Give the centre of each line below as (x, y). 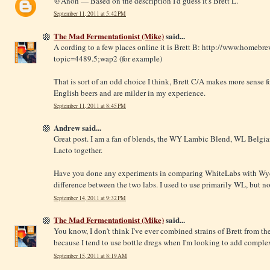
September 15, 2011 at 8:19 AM (90, 256)
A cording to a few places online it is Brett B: (128, 47)
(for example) (140, 58)
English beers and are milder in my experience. (130, 93)
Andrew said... (77, 128)
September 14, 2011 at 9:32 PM (90, 198)
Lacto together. (78, 150)
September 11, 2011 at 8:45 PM (90, 106)
